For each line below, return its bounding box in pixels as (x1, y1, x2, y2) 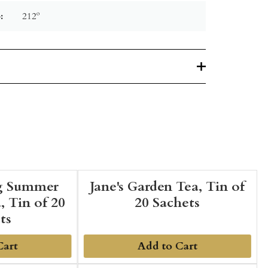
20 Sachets (135, 193, 200, 212)
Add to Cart (137, 239, 197, 254)
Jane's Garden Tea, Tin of (90, 177, 245, 196)
